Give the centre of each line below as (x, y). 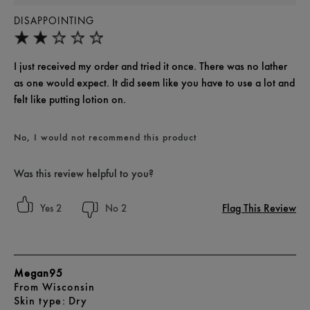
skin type (43, 301)
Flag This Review (259, 208)
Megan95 (38, 273)
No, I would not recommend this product (105, 137)
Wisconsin (69, 287)
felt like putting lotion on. (70, 100)
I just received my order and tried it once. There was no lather (151, 66)
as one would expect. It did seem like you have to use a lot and (154, 83)
